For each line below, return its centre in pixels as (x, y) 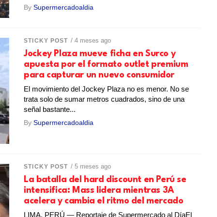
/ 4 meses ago (91, 40)
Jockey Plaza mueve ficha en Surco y (100, 54)
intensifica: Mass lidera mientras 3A (99, 190)
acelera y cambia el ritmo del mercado (104, 201)
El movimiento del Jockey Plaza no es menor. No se (107, 89)
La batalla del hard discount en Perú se (105, 179)
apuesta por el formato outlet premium (106, 64)
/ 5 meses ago (91, 166)
